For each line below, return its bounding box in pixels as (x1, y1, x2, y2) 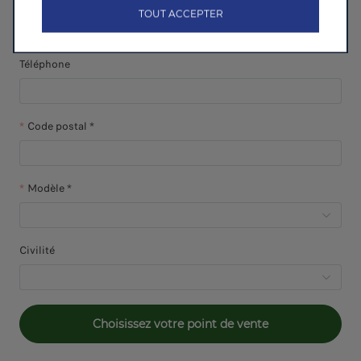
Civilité (19, 242, 55, 258)
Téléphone (19, 56, 70, 72)
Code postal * (27, 118, 94, 134)
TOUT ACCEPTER (138, 7, 223, 20)
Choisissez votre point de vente (93, 316, 268, 331)
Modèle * (27, 180, 72, 196)
